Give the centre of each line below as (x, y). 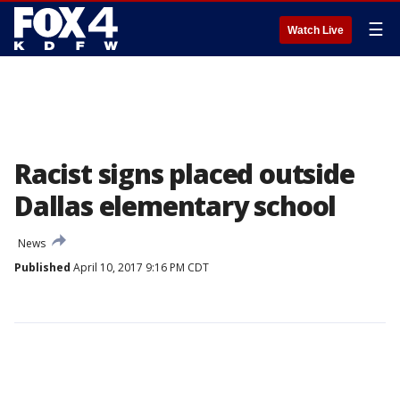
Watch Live (316, 30)
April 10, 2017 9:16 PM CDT (140, 267)
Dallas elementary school (175, 206)
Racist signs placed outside (184, 174)
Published (42, 267)
